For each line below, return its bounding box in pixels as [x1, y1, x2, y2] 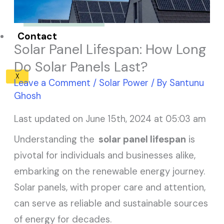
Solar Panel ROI [31, 7, 97, 19]
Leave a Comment [14, 76, 91, 89]
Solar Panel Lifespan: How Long [14, 40, 206, 58]
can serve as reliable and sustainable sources [14, 196, 208, 209]
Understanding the [14, 132, 95, 145]
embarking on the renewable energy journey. [14, 164, 205, 177]
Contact [17, 30, 57, 43]
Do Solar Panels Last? [14, 57, 148, 75]
